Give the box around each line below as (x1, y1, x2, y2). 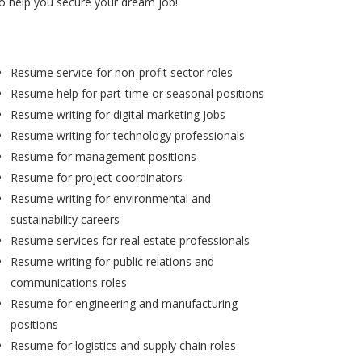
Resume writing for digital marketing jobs (11, 106, 225, 122)
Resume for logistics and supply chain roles (11, 337, 236, 353)
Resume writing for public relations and (11, 253, 214, 269)
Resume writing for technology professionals (11, 127, 245, 143)
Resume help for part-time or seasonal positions (11, 85, 264, 101)
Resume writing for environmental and (11, 190, 211, 206)
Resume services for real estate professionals (11, 232, 250, 248)
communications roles (11, 274, 127, 290)
